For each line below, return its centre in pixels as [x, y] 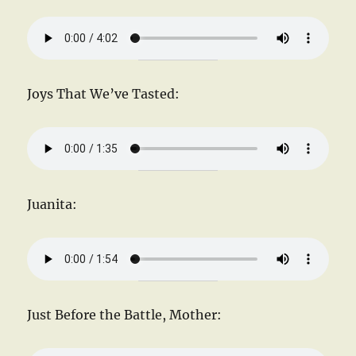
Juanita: [52, 204]
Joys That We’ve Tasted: [104, 93]
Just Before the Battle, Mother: [125, 314]
